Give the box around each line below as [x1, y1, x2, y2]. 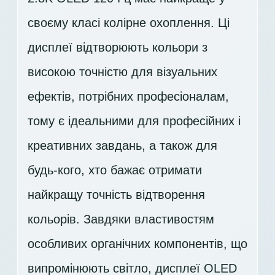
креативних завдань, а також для [28, 138, 217, 152]
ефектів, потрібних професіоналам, [28, 89, 229, 103]
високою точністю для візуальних [28, 64, 217, 79]
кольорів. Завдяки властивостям [28, 212, 214, 226]
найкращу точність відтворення [28, 187, 205, 201]
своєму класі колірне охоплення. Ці [28, 15, 230, 29]
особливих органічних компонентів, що [28, 236, 247, 250]
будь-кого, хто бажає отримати [28, 163, 202, 177]
